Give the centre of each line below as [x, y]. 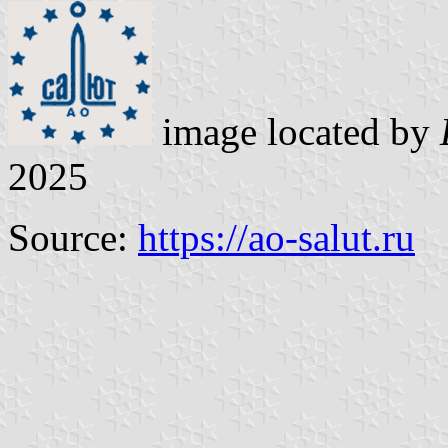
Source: [73, 238]
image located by [296, 132]
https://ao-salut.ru [276, 238]
